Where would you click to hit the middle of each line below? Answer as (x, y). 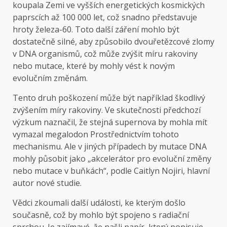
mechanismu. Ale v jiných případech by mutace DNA (110, 147)
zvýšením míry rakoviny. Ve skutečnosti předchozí (107, 110)
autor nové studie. (47, 183)
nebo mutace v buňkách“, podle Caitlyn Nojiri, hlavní (111, 171)
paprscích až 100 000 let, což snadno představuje (105, 17)
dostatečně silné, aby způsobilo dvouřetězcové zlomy (113, 42)
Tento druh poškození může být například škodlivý (109, 98)
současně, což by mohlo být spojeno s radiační (101, 215)
